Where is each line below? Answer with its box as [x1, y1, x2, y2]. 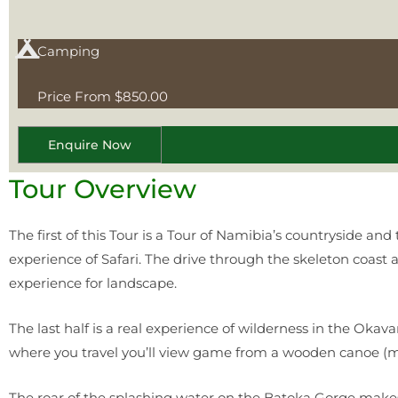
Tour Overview [9, 173, 196, 204]
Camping [37, 43, 99, 60]
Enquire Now [48, 137, 131, 153]
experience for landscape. [9, 275, 180, 291]
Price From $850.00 [37, 88, 168, 105]
